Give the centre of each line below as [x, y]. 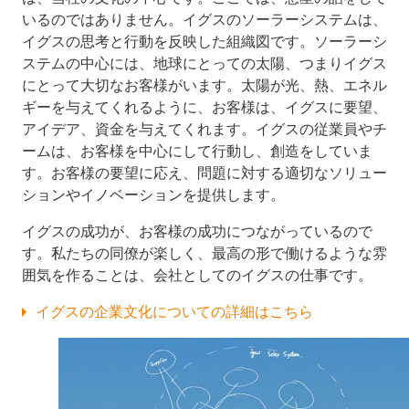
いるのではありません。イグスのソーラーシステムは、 [204, 19]
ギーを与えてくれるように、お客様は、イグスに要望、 [204, 107]
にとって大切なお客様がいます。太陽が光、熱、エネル [204, 85]
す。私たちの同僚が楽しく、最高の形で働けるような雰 [204, 253]
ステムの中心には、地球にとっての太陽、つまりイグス [204, 63]
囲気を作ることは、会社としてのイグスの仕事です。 [197, 275]
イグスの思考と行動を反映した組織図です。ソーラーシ [204, 41]
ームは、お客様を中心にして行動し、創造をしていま [197, 151]
